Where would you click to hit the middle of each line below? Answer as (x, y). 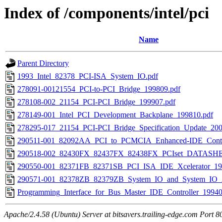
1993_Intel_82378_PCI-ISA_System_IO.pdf (88, 76)
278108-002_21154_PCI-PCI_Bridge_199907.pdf (96, 102)
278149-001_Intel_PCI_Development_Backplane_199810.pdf (115, 115)
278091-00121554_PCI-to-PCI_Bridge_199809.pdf (99, 89)
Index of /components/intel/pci (107, 13)
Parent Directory (43, 63)
